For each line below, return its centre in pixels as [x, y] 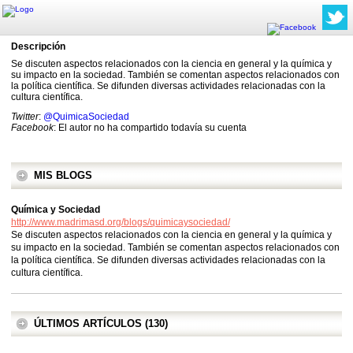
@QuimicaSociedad [86, 117]
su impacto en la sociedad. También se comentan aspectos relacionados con [175, 247]
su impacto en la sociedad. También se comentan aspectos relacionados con [175, 75]
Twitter [25, 117]
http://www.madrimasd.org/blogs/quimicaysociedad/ [121, 222]
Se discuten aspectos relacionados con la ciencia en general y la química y [171, 64]
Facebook [32, 128]
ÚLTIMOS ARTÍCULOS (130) [101, 323]
